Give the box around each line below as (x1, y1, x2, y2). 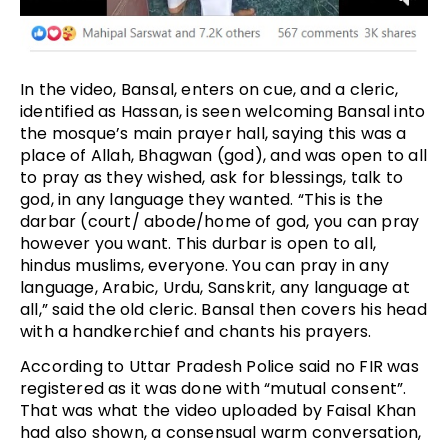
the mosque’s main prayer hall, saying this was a (20, 121, 407, 145)
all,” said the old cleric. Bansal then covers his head (20, 297, 427, 321)
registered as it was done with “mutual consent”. (20, 376, 407, 400)
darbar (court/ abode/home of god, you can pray (20, 209, 420, 233)
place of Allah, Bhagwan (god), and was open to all (20, 143, 428, 167)
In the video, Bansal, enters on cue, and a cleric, (20, 77, 399, 101)
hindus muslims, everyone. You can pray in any (20, 253, 390, 277)
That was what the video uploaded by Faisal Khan (20, 398, 417, 422)
